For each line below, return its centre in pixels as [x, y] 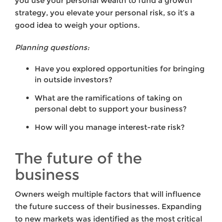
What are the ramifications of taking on [109, 98]
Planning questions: [52, 47]
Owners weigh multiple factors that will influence [108, 194]
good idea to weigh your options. [77, 25]
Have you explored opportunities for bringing [120, 68]
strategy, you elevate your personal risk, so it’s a [105, 12]
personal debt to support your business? [111, 109]
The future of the [79, 158]
